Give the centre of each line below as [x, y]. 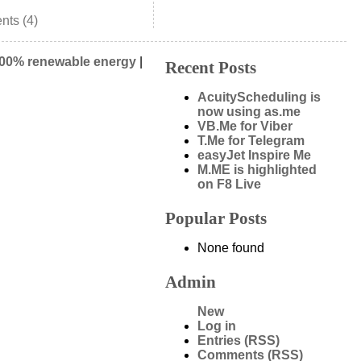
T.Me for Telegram [251, 140]
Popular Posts [216, 218]
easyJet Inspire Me [254, 155]
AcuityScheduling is [259, 97]
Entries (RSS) [239, 340]
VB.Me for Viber [245, 126]
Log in [217, 326]
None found [231, 247]
